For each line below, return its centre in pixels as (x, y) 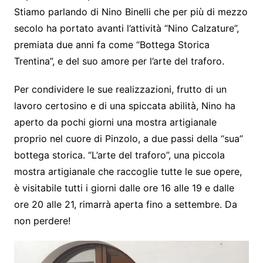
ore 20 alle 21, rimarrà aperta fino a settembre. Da (125, 204)
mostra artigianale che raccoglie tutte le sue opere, (128, 171)
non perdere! (42, 220)
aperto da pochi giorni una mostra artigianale (115, 122)
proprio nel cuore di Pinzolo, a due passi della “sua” (128, 138)
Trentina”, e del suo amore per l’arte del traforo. (119, 61)
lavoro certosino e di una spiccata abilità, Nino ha (124, 105)
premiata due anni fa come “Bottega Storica (112, 44)
